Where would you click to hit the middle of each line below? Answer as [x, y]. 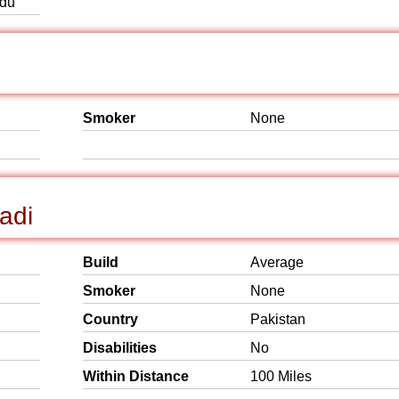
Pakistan [278, 319]
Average [277, 262]
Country [110, 319]
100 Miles [281, 376]
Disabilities [120, 348]
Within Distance [136, 376]
